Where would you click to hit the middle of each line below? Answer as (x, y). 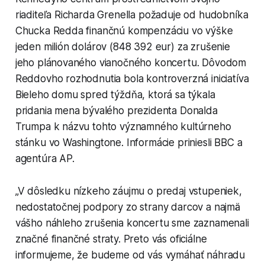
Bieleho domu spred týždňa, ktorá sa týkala (115, 94)
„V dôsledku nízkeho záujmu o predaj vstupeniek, (128, 191)
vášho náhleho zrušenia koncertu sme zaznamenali (132, 223)
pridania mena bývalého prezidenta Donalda (116, 110)
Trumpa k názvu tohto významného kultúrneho (123, 126)
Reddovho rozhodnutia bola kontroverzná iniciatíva (132, 78)
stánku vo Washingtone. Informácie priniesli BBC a (129, 142)
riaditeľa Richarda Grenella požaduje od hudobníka (132, 14)
